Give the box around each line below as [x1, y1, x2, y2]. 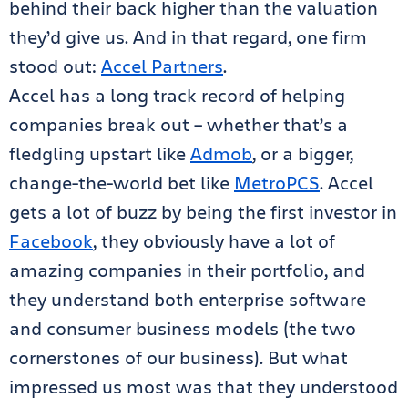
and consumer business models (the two [9, 316, 356, 341]
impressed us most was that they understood [9, 374, 398, 399]
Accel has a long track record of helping [9, 83, 345, 107]
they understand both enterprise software [9, 287, 366, 311]
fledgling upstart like [9, 141, 190, 166]
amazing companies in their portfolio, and [9, 258, 365, 282]
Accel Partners [101, 54, 223, 78]
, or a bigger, [252, 141, 353, 166]
